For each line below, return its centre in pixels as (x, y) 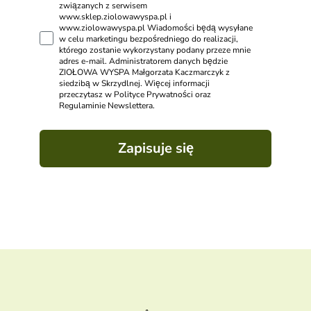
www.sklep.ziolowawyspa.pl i (115, 17)
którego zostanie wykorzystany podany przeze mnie (155, 50)
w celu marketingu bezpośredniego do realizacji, (149, 39)
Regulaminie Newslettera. (107, 106)
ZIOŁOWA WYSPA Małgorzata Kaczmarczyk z (144, 73)
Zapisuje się (155, 149)
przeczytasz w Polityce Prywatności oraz (135, 95)
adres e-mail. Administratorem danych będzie (143, 61)
